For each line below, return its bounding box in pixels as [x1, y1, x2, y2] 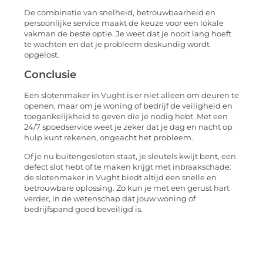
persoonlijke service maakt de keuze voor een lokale [24, 18, 224, 28]
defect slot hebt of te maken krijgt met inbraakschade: [24, 163, 231, 172]
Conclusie [24, 68, 76, 82]
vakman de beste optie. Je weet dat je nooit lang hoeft [24, 29, 231, 38]
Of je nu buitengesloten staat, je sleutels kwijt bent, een [24, 152, 236, 161]
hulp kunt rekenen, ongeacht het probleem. [24, 133, 193, 143]
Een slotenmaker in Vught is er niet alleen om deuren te [24, 91, 239, 100]
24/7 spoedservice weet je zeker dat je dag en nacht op [24, 123, 232, 132]
